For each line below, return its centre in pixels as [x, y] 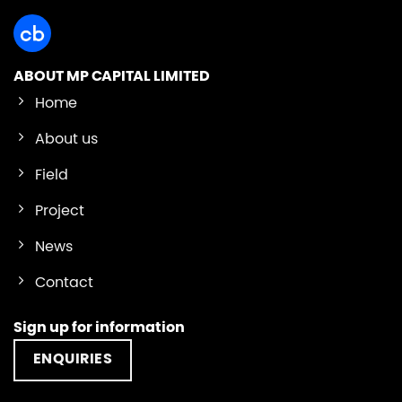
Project [60, 212]
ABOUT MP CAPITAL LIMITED [112, 77]
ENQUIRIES [73, 360]
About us [66, 140]
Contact [64, 284]
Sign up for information [99, 328]
